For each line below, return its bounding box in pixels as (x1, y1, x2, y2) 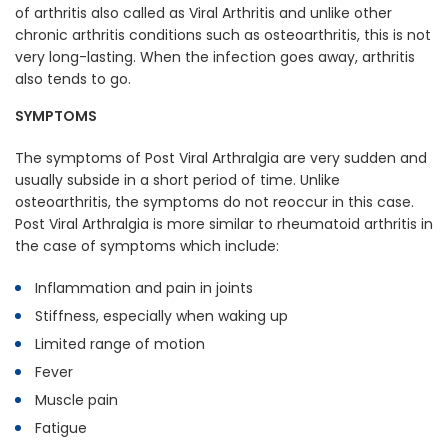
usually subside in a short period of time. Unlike (15, 170, 340, 191)
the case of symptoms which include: (15, 236, 279, 257)
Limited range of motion (35, 334, 205, 355)
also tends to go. (15, 69, 131, 90)
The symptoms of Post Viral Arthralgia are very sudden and (15, 148, 427, 169)
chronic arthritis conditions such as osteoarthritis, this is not (15, 25, 431, 46)
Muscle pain (35, 390, 118, 411)
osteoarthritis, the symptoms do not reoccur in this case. (15, 192, 414, 213)
